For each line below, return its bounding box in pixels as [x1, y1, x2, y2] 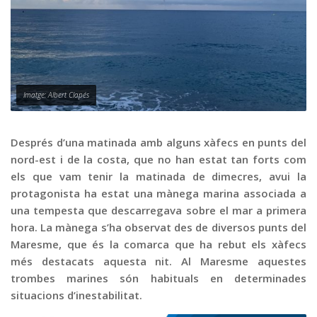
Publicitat [14, 21, 64, 35]
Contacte [14, 47, 62, 61]
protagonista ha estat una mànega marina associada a [11, 185, 306, 200]
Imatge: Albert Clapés [23, 89, 89, 100]
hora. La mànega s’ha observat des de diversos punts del [11, 219, 306, 234]
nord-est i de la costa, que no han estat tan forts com [11, 151, 306, 166]
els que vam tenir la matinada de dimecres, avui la [11, 168, 306, 183]
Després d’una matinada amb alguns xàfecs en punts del [11, 134, 306, 149]
